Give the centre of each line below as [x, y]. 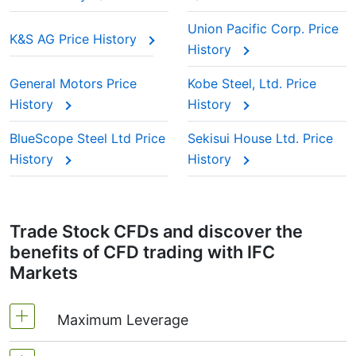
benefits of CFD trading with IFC [142, 252]
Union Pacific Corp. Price [263, 29]
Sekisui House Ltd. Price [260, 138]
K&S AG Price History [75, 39]
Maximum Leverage [123, 320]
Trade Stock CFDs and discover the [156, 231]
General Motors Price [73, 83]
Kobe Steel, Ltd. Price [252, 83]
